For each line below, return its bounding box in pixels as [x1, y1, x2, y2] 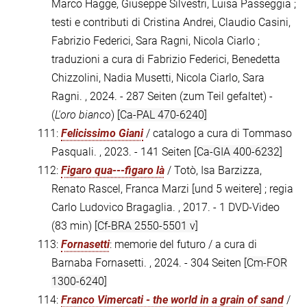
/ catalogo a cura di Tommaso [143, 127, 292, 140]
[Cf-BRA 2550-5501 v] [95, 219, 198, 233]
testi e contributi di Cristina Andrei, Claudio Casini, [51, 16, 291, 29]
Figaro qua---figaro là [61, 164, 164, 177]
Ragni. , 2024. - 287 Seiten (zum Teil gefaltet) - [51, 90, 273, 103]
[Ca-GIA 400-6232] [194, 145, 282, 159]
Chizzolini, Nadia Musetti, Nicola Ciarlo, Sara [51, 71, 265, 85]
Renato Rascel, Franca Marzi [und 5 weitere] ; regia [51, 182, 293, 196]
